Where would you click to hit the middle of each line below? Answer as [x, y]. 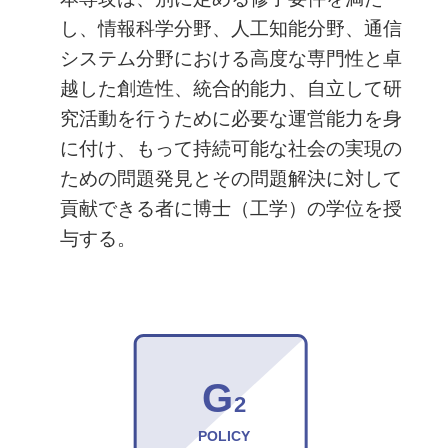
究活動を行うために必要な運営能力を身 [230, 119]
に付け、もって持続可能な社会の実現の [230, 149]
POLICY [224, 435]
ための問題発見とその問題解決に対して [230, 179]
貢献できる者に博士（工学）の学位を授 [230, 209]
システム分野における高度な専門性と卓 [230, 59]
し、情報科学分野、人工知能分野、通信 [230, 29]
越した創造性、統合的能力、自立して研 [230, 89]
